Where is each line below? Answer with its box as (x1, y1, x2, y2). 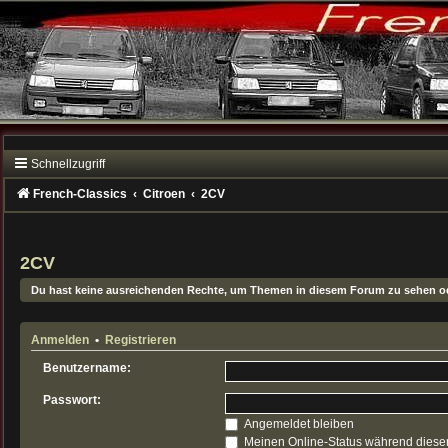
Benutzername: (43, 361, 132, 376)
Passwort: (43, 393, 102, 408)
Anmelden (31, 334, 90, 347)
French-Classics (33, 187, 128, 201)
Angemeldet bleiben (240, 417, 354, 432)
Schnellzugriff (31, 157, 106, 171)
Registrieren (105, 334, 177, 347)
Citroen (143, 187, 186, 201)
